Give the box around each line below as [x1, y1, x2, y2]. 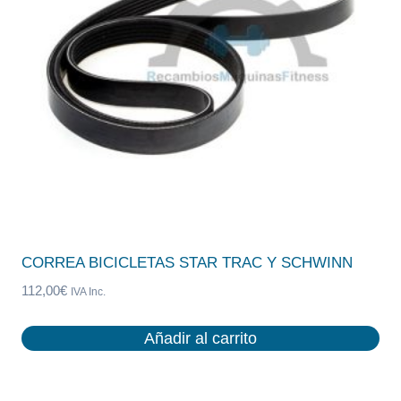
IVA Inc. [71, 286, 106, 298]
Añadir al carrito [144, 328, 257, 347]
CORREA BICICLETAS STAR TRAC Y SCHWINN [21, 254, 353, 272]
